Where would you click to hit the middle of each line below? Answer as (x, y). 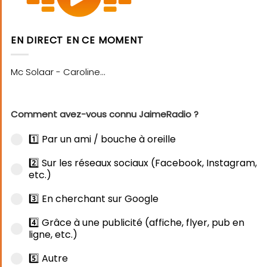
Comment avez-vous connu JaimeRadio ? (105, 114)
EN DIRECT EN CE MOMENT (77, 40)
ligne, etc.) (53, 235)
